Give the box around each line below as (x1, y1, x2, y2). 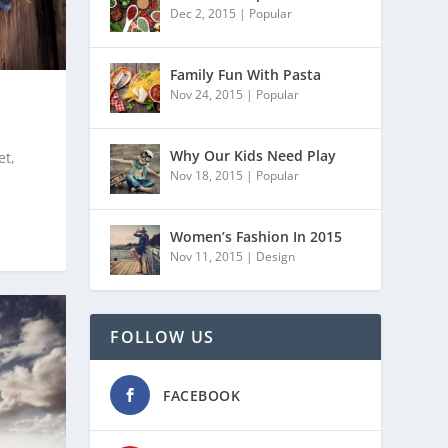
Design (256, 247, 296, 265)
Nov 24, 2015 (170, 85, 244, 103)
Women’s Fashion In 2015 (170, 226, 343, 246)
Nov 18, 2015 (170, 166, 244, 184)
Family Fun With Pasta (170, 64, 322, 84)
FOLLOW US (110, 325, 215, 348)
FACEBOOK (163, 385, 241, 405)
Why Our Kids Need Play (170, 145, 337, 165)
